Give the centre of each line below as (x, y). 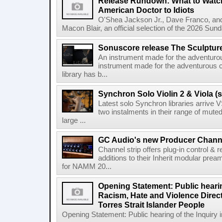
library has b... (85, 74)
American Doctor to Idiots (146, 10)
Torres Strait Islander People (151, 205)
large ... (74, 120)
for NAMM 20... (87, 166)
